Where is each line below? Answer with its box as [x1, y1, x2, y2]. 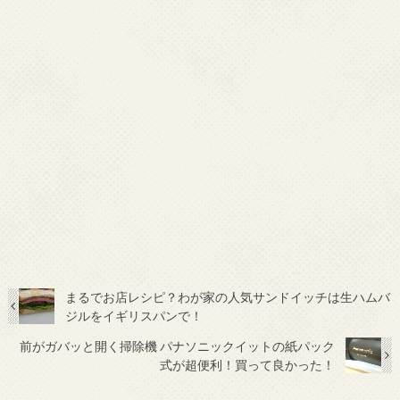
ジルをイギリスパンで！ [64, 308, 203, 324]
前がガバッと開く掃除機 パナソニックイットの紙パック [19, 338, 335, 354]
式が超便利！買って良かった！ [159, 357, 335, 373]
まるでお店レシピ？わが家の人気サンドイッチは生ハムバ [64, 289, 390, 305]
